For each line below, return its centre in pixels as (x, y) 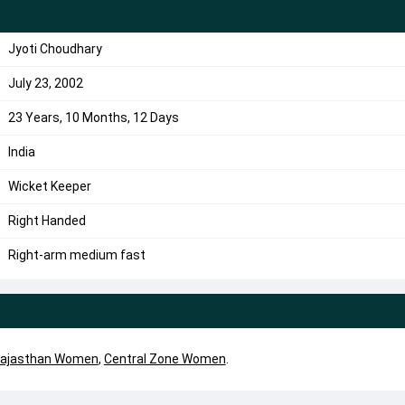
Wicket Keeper (49, 186)
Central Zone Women (165, 359)
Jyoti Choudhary (55, 49)
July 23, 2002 (45, 83)
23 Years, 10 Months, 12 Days (93, 118)
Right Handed (47, 221)
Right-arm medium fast (76, 255)
